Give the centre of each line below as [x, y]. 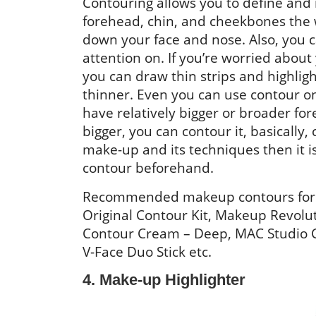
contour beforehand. [148, 168]
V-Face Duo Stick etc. [147, 252]
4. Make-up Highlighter [164, 280]
